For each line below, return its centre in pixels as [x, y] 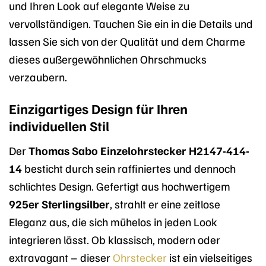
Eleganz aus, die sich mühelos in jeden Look [113, 221]
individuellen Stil [59, 126]
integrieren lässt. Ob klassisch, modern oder [115, 239]
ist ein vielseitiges [210, 257]
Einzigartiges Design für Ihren [98, 109]
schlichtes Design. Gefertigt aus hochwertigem [120, 186]
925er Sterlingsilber [59, 203]
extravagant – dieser [61, 257]
